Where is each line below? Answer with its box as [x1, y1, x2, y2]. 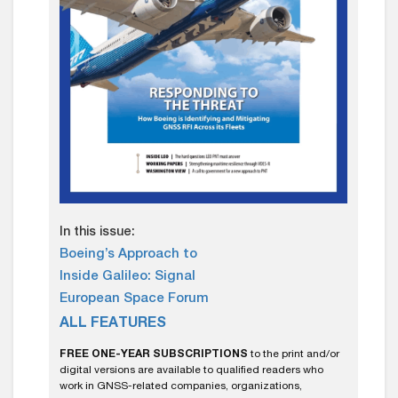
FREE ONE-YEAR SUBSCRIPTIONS [60, 349, 248, 361]
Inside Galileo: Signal [60, 270, 195, 284]
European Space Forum [60, 292, 209, 306]
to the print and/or [248, 349, 339, 361]
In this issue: [60, 227, 135, 240]
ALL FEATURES [60, 317, 166, 332]
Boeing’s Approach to [60, 248, 197, 262]
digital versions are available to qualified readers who [60, 365, 323, 377]
